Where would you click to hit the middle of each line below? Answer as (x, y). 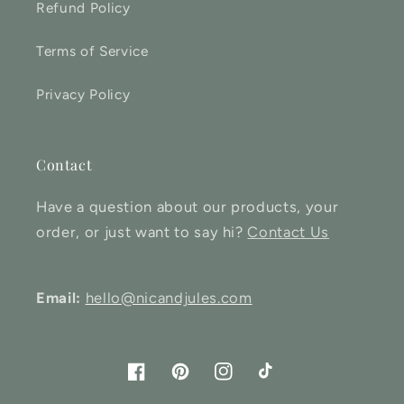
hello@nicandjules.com (169, 297)
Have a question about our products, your (188, 207)
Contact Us (289, 232)
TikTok (279, 381)
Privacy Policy (83, 95)
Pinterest (201, 381)
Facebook (159, 381)
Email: (59, 297)
